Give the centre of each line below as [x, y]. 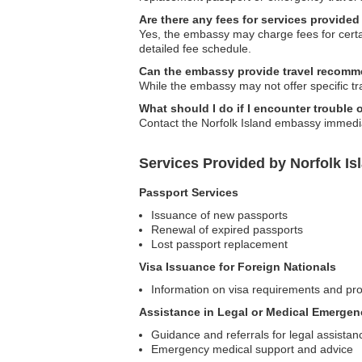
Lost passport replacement [219, 244]
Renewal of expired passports [227, 229]
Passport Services [189, 192]
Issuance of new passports [219, 215]
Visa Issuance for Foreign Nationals [238, 267]
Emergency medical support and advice [252, 349]
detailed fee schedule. [195, 48]
